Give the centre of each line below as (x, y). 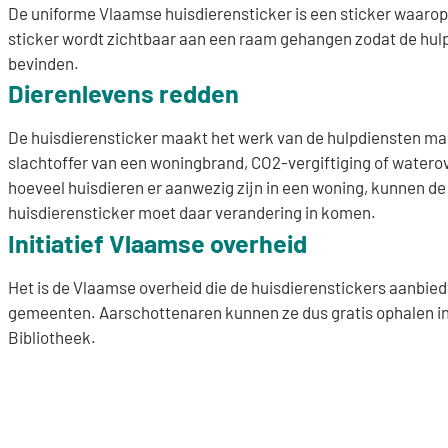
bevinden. (43, 62)
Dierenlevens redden (123, 93)
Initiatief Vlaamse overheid (157, 242)
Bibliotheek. (52, 336)
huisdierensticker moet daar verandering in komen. (192, 212)
